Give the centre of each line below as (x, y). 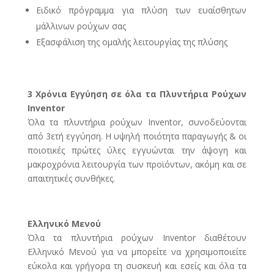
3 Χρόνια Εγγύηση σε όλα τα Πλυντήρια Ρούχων (137, 94)
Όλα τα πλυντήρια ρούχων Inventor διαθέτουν (137, 238)
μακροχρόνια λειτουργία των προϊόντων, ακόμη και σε (137, 165)
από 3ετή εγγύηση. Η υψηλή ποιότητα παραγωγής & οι (137, 136)
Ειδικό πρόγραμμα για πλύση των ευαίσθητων (141, 10)
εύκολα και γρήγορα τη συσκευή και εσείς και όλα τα (137, 266)
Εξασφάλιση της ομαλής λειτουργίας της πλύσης (131, 42)
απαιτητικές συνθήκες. (71, 179)
